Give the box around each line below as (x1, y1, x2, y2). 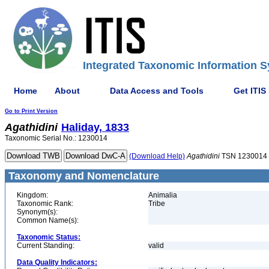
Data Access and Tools (110, 85, 204, 95)
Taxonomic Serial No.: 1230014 (5, 134, 107, 142)
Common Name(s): (17, 216, 79, 225)
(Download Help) (129, 152, 185, 160)
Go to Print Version (5, 108, 58, 114)
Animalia (148, 191, 177, 199)
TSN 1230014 (220, 152, 267, 160)
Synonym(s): (17, 208, 58, 216)
